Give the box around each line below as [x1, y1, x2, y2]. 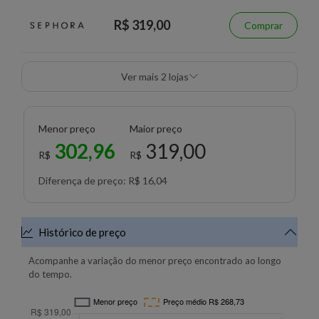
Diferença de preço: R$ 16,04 [38, 174, 167, 187]
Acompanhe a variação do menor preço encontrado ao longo [28, 254, 281, 266]
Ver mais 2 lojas [168, 70, 189, 83]
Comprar [244, 19, 283, 31]
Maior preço [130, 122, 182, 135]
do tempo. [28, 268, 72, 280]
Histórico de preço [38, 225, 126, 239]
